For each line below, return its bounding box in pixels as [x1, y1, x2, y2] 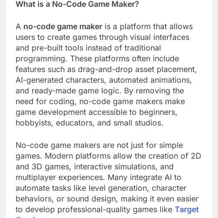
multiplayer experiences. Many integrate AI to [16, 172, 182, 182]
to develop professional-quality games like [16, 204, 175, 215]
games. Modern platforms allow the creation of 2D [16, 151, 201, 161]
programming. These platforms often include [16, 54, 179, 64]
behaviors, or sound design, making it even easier [16, 194, 199, 204]
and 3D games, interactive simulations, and [16, 162, 174, 172]
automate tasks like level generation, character [16, 183, 186, 193]
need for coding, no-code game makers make [16, 96, 185, 107]
